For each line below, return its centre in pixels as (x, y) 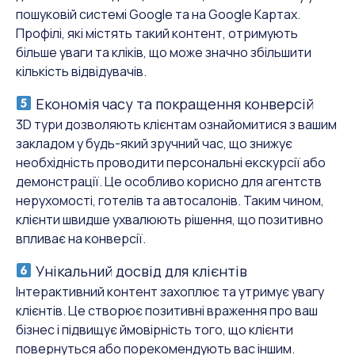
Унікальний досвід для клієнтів (139, 271)
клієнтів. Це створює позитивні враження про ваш (167, 310)
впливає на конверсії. (81, 238)
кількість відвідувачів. (81, 71)
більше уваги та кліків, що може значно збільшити (164, 52)
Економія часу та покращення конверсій (173, 103)
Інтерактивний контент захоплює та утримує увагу (170, 291)
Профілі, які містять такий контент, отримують (157, 33)
